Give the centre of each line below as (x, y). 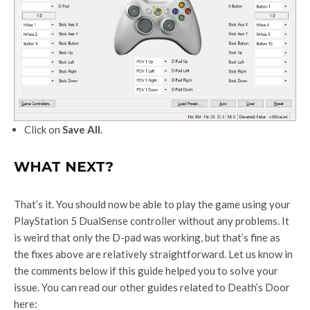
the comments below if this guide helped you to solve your (146, 271)
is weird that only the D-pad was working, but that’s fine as (147, 238)
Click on (43, 130)
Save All (81, 130)
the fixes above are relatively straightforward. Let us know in (153, 254)
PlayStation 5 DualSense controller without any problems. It (152, 221)
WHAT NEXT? (64, 167)
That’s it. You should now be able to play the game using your (152, 204)
